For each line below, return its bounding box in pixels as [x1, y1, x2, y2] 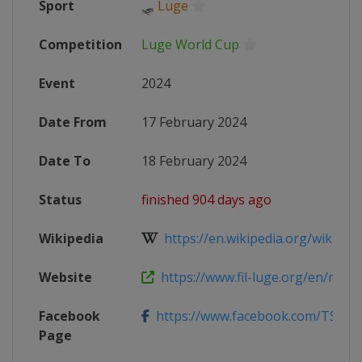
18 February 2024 [141, 152, 246, 170]
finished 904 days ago [141, 191, 271, 208]
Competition [39, 36, 122, 53]
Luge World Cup [141, 36, 239, 53]
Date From [39, 113, 107, 131]
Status [39, 191, 82, 208]
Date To [39, 152, 90, 170]
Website [39, 268, 92, 286]
